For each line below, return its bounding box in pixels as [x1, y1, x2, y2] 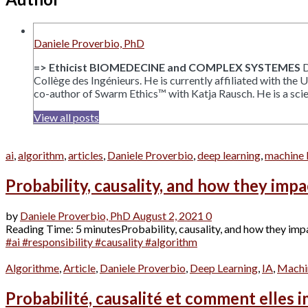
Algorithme [5, 261, 59, 274]
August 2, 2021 [133, 208, 203, 222]
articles [68, 148, 103, 162]
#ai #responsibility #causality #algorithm [5, 234, 197, 248]
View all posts [34, 110, 99, 124]
